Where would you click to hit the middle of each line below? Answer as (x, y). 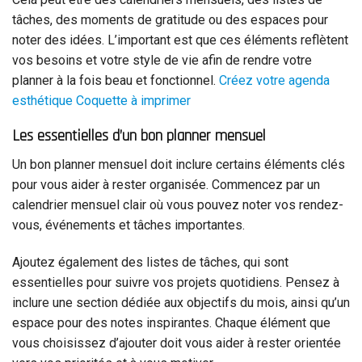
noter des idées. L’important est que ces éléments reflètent (180, 40)
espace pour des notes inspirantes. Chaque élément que (171, 322)
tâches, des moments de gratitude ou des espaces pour (170, 19)
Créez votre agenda (274, 80)
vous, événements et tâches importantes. (128, 225)
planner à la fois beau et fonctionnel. (116, 80)
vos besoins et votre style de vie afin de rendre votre (162, 60)
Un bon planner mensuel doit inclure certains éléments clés (179, 165)
